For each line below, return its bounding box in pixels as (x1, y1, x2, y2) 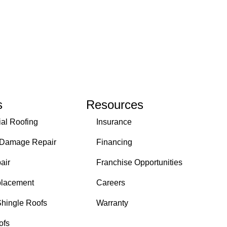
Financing (96, 138, 132, 147)
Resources (86, 98, 143, 112)
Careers (96, 178, 125, 187)
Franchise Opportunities (96, 158, 182, 167)
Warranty (96, 199, 128, 208)
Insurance (96, 118, 132, 127)
